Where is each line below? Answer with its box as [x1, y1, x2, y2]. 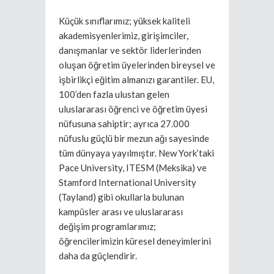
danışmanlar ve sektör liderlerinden [59, 44, 201, 56]
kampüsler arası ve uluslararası [59, 206, 183, 217]
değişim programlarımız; [59, 220, 156, 232]
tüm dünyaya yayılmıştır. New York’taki [59, 147, 214, 158]
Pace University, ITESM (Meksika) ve [59, 161, 207, 173]
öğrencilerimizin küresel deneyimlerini [59, 235, 211, 246]
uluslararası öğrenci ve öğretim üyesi [59, 103, 207, 114]
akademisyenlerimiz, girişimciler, [59, 29, 188, 41]
